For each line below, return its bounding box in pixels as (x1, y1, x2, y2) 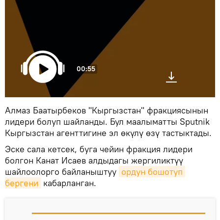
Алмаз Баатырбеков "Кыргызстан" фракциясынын (5, 104, 208, 116)
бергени (5, 177, 38, 189)
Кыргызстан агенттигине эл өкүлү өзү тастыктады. (5, 127, 214, 138)
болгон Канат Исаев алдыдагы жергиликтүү (5, 154, 183, 166)
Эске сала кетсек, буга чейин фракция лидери (5, 143, 192, 155)
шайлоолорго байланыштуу (5, 165, 119, 177)
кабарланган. (41, 177, 96, 189)
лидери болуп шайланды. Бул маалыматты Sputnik (5, 115, 210, 127)
